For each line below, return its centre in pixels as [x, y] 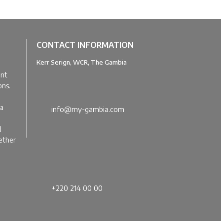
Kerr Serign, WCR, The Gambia [82, 62]
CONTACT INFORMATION [85, 45]
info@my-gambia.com [88, 109]
